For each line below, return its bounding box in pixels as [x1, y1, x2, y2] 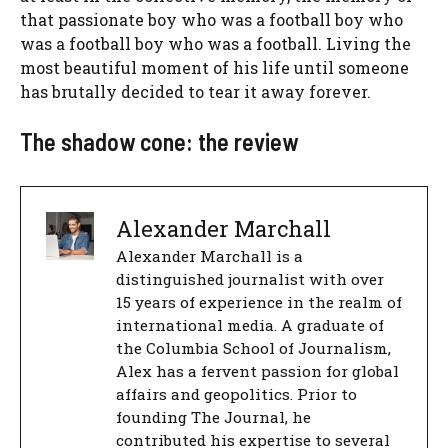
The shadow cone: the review [20, 127, 298, 157]
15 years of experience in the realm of [116, 292, 402, 313]
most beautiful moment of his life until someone [20, 57, 409, 79]
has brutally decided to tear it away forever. [20, 81, 371, 103]
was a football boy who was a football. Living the [20, 33, 411, 55]
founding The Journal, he [116, 407, 311, 428]
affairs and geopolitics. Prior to [116, 384, 357, 405]
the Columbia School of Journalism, [116, 338, 391, 359]
